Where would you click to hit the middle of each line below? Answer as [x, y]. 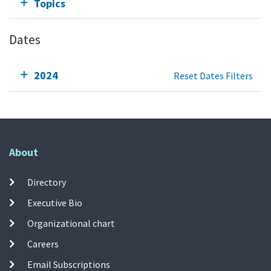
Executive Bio [55, 203]
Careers [43, 244]
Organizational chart [71, 224]
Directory [47, 182]
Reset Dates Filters [213, 75]
